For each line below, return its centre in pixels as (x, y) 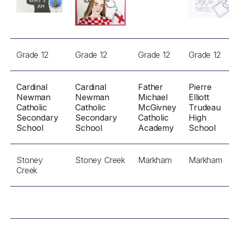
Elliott (199, 97)
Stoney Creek (100, 160)
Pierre (200, 87)
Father (151, 87)
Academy (156, 128)
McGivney (157, 107)
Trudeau (205, 107)
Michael (153, 97)
